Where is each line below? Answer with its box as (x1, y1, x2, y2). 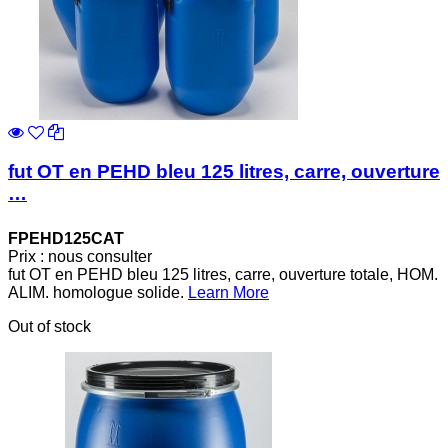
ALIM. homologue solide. (8, 283, 188, 301)
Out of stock (8, 317, 91, 335)
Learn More (188, 283, 269, 301)
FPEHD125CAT (8, 229, 124, 247)
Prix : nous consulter (8, 247, 152, 265)
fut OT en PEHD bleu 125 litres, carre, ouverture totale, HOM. (8, 265, 438, 283)
